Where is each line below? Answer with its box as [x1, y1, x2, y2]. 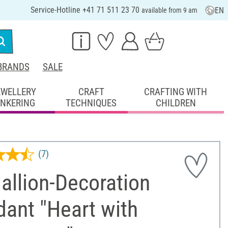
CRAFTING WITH [144, 85, 208, 98]
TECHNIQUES [66, 97, 117, 109]
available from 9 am [141, 6, 197, 14]
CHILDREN [155, 97, 196, 109]
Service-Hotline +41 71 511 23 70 [30, 5, 141, 15]
